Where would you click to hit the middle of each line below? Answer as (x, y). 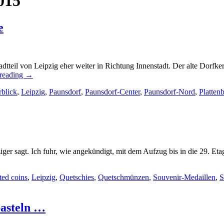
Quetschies (77, 177)
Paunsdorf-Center (112, 91)
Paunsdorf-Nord (169, 91)
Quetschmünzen (123, 177)
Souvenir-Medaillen (184, 177)
